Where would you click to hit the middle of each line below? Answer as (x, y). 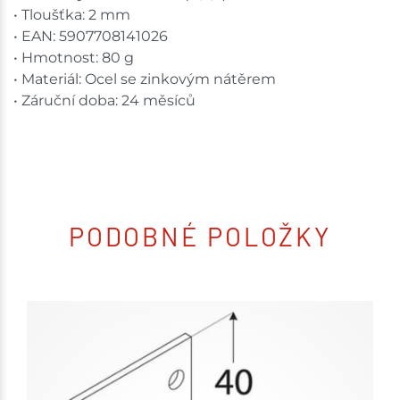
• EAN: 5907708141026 (91, 36)
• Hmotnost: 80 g (74, 57)
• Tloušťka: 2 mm (72, 14)
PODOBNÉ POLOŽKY (200, 237)
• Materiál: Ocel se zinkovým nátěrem (145, 79)
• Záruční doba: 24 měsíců (104, 100)
